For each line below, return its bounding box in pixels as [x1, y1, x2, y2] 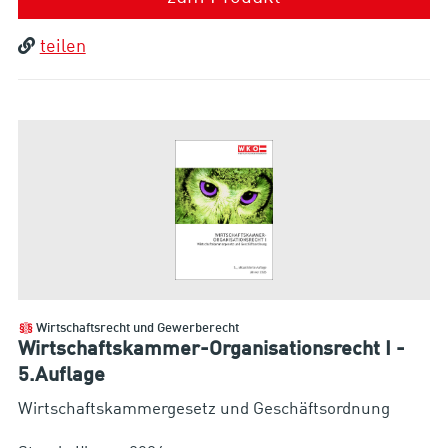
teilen [39, 37, 86, 56]
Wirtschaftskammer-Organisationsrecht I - [17, 340, 405, 361]
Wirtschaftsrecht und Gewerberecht [35, 322, 239, 336]
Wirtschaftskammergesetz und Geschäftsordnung [17, 401, 390, 419]
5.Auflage [17, 366, 105, 387]
